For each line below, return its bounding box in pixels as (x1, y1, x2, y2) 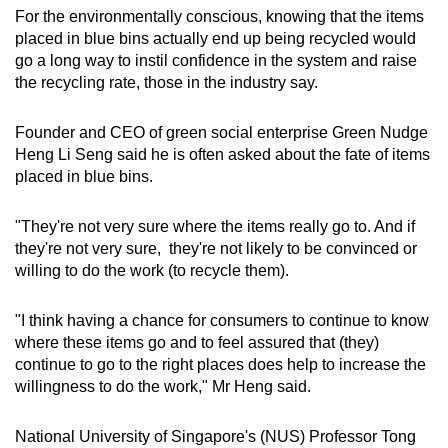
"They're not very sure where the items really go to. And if (15, 218, 415, 236)
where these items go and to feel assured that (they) (15, 334, 379, 352)
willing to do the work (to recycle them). (15, 262, 289, 280)
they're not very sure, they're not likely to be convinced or (15, 240, 417, 258)
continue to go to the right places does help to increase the (15, 356, 426, 374)
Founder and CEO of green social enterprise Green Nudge (15, 124, 428, 142)
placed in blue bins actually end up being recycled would (15, 30, 416, 48)
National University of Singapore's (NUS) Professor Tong (15, 428, 416, 446)
